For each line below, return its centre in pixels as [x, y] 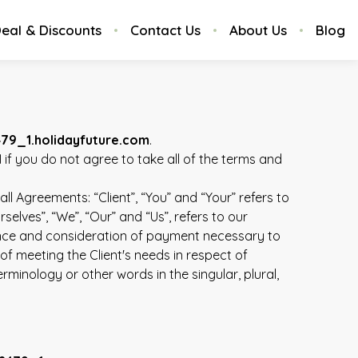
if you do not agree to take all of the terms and [142, 159]
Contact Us [165, 30]
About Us [258, 30]
